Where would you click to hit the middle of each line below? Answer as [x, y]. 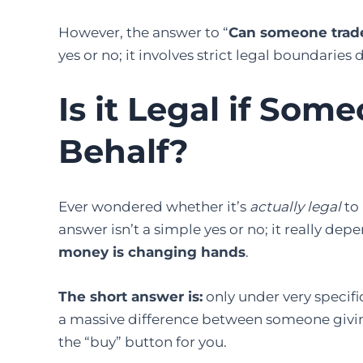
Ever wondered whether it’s [154, 206]
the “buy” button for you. [143, 342]
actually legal [295, 206]
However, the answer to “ [143, 32]
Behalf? [124, 151]
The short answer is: [130, 297]
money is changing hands [152, 252]
